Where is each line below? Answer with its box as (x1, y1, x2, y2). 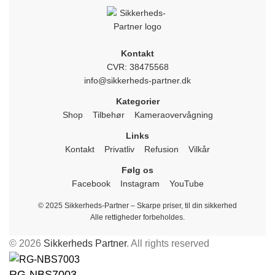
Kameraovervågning (134, 110, 213, 120)
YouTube (169, 179, 204, 189)
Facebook (71, 179, 110, 189)
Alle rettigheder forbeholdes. (90, 213, 185, 222)
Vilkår (188, 144, 210, 155)
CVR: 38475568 (106, 62, 169, 72)
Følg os (122, 165, 153, 176)
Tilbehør (92, 110, 125, 120)
